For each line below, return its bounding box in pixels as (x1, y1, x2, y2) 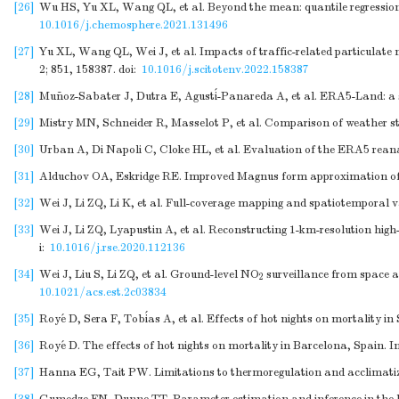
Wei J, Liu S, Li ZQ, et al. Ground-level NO (39, 267, 259, 281)
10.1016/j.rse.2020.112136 (50, 240, 185, 255)
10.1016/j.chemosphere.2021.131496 (39, 18, 228, 32)
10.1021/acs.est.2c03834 (39, 285, 167, 299)
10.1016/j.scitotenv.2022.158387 (142, 62, 309, 77)
